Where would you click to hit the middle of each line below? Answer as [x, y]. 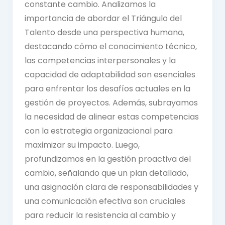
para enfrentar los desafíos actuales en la [107, 88]
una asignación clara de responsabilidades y [111, 187]
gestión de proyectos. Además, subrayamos [111, 102]
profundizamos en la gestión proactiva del [107, 159]
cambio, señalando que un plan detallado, [106, 173]
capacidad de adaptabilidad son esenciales [110, 74]
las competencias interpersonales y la [100, 60]
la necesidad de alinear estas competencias [111, 117]
